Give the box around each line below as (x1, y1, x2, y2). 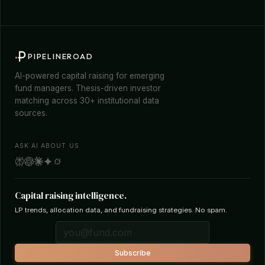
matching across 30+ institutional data (15, 96, 159, 105)
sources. (15, 108, 47, 118)
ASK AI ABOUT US (15, 142, 79, 150)
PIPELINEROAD (28, 51, 93, 61)
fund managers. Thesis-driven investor (15, 83, 161, 93)
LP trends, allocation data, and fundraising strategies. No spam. (15, 206, 227, 214)
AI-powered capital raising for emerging (15, 71, 164, 80)
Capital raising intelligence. (15, 189, 127, 202)
